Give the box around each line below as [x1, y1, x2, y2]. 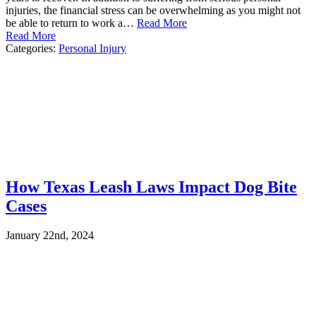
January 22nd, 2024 [6, 229, 94, 242]
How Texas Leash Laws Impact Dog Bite [6, 177, 297, 196]
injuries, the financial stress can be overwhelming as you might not [6, 4, 300, 16]
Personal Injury [59, 42, 126, 54]
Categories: [6, 42, 59, 54]
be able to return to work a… [6, 16, 137, 29]
